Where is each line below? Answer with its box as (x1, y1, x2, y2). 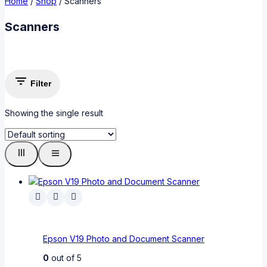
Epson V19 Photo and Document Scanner (43, 233, 204, 244)
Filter (30, 79, 51, 89)
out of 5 (49, 253, 82, 263)
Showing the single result (5, 107, 103, 118)
